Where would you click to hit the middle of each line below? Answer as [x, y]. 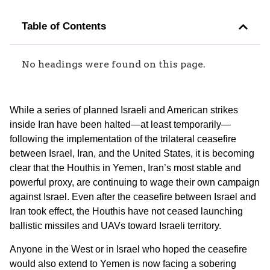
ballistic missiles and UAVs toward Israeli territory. [115, 226]
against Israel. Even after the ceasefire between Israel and [133, 197]
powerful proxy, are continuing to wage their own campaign [135, 183]
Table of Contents [64, 27]
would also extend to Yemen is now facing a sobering [123, 263]
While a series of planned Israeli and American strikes [124, 110]
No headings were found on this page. [114, 64]
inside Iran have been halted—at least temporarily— [120, 125]
